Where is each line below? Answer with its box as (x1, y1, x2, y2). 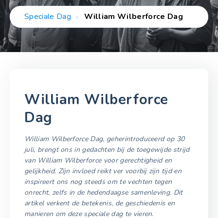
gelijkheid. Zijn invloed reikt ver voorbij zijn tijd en (24, 166, 182, 176)
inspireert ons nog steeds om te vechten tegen (24, 177, 172, 186)
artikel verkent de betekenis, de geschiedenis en (24, 198, 175, 208)
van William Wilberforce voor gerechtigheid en (24, 155, 172, 165)
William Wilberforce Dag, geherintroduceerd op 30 (24, 134, 185, 144)
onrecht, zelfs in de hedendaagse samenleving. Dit (24, 187, 183, 197)
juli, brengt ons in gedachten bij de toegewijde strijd (24, 145, 190, 154)
